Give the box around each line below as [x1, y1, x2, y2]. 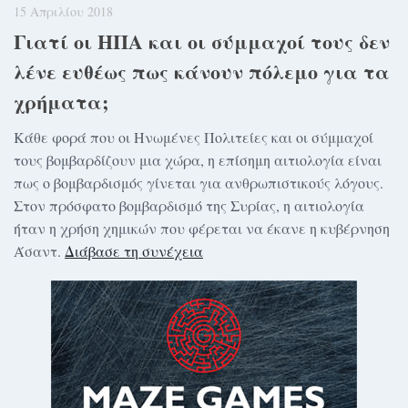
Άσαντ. [14, 241, 65, 261]
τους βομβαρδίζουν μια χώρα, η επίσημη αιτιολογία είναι [14, 150, 382, 170]
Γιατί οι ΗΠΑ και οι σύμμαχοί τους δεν [14, 26, 390, 57]
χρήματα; [14, 87, 108, 117]
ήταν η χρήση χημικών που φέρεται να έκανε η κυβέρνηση [14, 219, 390, 239]
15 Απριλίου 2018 [14, 3, 113, 21]
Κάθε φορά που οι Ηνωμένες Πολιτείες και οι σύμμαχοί [14, 127, 373, 148]
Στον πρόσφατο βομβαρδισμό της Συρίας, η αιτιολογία [14, 196, 364, 216]
